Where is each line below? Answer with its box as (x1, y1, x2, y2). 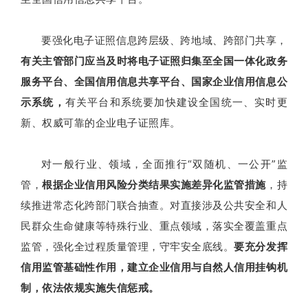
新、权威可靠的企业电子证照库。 (21, 116, 181, 130)
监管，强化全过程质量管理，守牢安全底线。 (21, 240, 234, 254)
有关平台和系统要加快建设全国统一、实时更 (65, 96, 288, 109)
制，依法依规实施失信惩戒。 (21, 281, 159, 295)
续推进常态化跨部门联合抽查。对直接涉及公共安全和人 (21, 199, 287, 212)
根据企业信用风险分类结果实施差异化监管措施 (42, 178, 266, 192)
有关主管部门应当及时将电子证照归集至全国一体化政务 (21, 54, 287, 68)
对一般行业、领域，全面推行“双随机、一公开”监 (41, 157, 287, 171)
